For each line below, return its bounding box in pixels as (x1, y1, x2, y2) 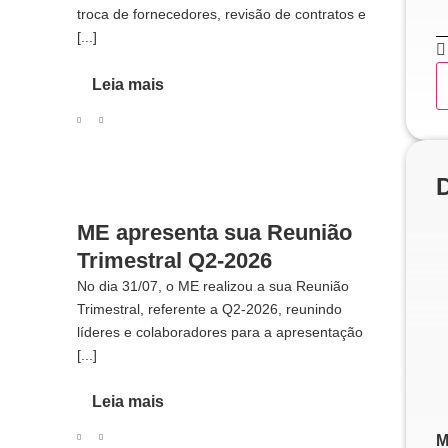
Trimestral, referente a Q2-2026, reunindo (76, 300, 342, 317)
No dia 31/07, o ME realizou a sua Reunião (76, 277, 349, 294)
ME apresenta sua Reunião (76, 219, 352, 245)
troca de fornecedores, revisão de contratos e (76, 6, 366, 23)
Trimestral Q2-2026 (76, 247, 272, 273)
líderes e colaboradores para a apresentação (76, 323, 363, 340)
